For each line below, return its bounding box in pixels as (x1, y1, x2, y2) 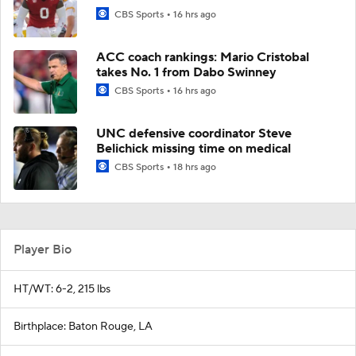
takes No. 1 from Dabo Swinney (96, 64, 277, 80)
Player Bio (14, 241, 72, 257)
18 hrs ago (173, 161, 216, 173)
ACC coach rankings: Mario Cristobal (96, 48, 309, 65)
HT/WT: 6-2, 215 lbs (14, 281, 110, 296)
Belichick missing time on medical (96, 140, 291, 157)
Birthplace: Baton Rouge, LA (14, 319, 153, 334)
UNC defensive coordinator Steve (96, 125, 292, 141)
